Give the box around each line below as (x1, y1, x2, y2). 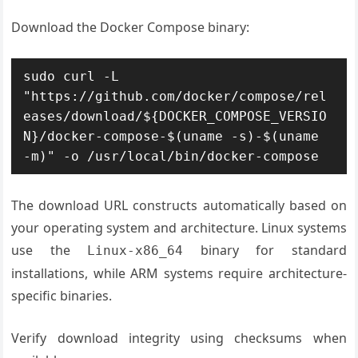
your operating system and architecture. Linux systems (11, 219, 347, 237)
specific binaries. (11, 287, 113, 304)
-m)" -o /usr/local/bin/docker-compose (23, 149, 320, 164)
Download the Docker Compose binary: (11, 18, 250, 36)
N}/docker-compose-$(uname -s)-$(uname (23, 129, 320, 144)
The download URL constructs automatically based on (11, 197, 347, 214)
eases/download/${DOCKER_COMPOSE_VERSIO (23, 109, 328, 124)
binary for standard (183, 241, 347, 259)
